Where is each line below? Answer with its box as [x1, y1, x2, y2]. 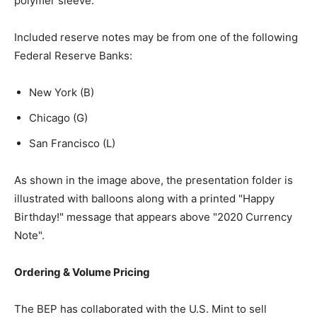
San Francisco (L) [29, 136, 115, 150]
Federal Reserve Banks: [14, 48, 132, 62]
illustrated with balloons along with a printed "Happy [14, 191, 275, 205]
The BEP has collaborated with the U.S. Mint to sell [14, 301, 267, 316]
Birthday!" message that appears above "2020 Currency [14, 209, 292, 224]
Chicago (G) [29, 110, 88, 125]
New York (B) [29, 85, 94, 99]
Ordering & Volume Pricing [14, 265, 150, 279]
